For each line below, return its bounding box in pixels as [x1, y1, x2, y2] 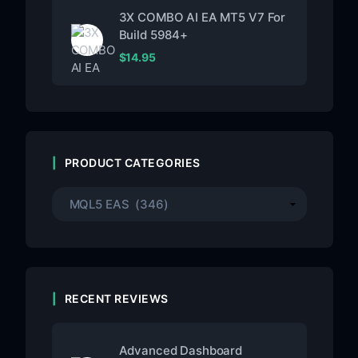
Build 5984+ [118, 26, 189, 42]
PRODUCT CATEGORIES [64, 155, 201, 169]
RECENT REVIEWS [64, 291, 169, 305]
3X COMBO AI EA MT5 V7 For [118, 9, 286, 25]
